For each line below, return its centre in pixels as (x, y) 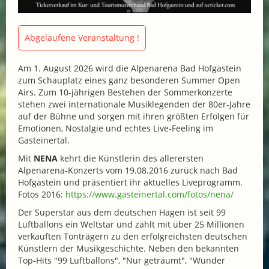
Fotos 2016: (42, 195)
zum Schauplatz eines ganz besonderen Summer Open (129, 80)
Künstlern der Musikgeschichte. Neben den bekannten (128, 249)
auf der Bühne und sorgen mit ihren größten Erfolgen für (134, 116)
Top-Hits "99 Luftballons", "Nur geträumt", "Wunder (122, 261)
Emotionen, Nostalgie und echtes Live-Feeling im (116, 128)
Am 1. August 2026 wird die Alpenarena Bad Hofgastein (130, 68)
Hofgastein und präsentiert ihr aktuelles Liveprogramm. (130, 183)
